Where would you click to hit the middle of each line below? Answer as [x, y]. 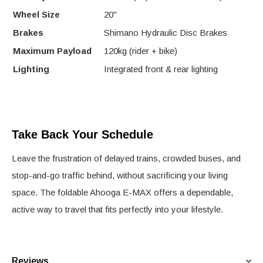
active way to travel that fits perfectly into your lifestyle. [117, 209]
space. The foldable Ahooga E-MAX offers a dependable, [122, 192]
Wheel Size [36, 14]
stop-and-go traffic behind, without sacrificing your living [120, 175]
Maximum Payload [52, 50]
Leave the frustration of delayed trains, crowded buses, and [126, 158]
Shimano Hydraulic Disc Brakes [166, 32]
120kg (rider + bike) [141, 50]
